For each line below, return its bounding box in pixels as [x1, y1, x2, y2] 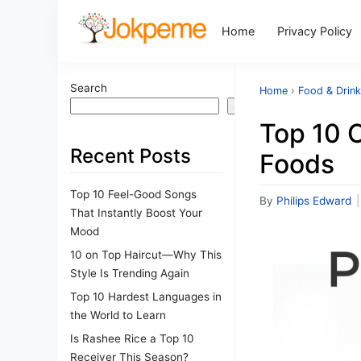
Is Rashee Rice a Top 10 [70, 331, 194, 345]
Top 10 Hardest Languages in [70, 289, 222, 303]
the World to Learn [70, 308, 166, 322]
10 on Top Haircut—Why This [70, 247, 222, 261]
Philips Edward [276, 194, 351, 207]
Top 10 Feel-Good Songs [70, 187, 197, 201]
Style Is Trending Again [70, 266, 189, 280]
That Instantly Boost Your [70, 205, 202, 219]
